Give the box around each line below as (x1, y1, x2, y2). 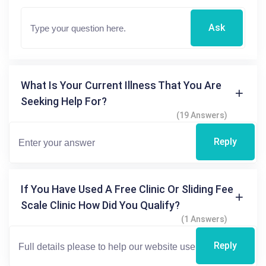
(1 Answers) (181, 214, 227, 224)
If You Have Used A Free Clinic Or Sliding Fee (21, 183, 233, 196)
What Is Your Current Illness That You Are (21, 79, 221, 92)
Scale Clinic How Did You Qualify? (21, 199, 180, 212)
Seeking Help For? (21, 95, 107, 108)
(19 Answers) (176, 110, 227, 121)
